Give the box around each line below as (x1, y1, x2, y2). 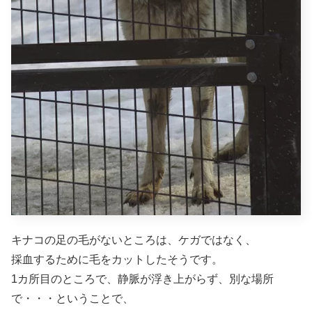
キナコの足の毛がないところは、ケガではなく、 (11, 234, 256, 247)
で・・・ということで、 (11, 292, 134, 305)
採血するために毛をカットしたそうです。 (11, 253, 223, 266)
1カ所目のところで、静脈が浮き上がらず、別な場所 (11, 273, 274, 286)
